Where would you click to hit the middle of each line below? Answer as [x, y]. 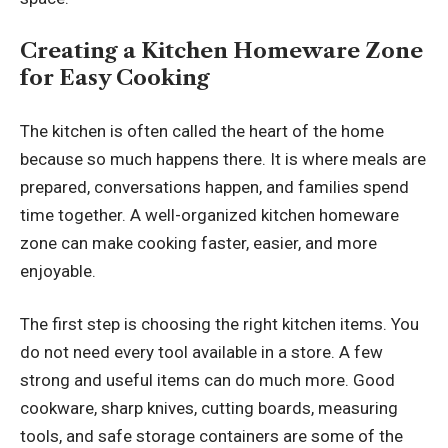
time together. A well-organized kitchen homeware [209, 214]
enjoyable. [58, 270]
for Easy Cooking [115, 78]
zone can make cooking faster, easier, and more [198, 242]
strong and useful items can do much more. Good [207, 380]
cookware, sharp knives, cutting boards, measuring [209, 408]
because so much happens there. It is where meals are [223, 158]
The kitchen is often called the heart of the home [202, 130]
